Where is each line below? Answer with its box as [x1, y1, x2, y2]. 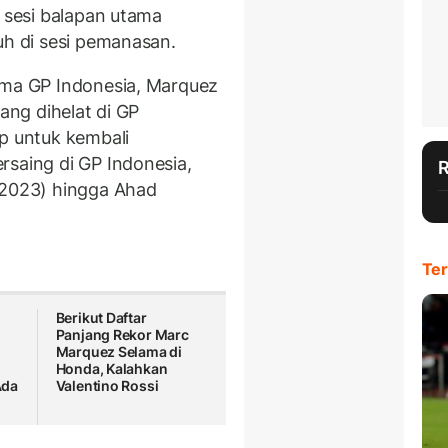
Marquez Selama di [55, 343, 183, 361]
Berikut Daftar [55, 309, 147, 327]
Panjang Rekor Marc [55, 326, 189, 344]
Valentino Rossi [55, 377, 159, 395]
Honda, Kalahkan [55, 360, 168, 378]
